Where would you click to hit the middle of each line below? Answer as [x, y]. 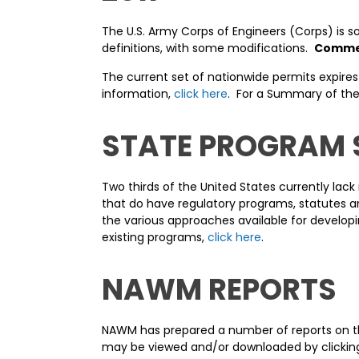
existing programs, [155, 237]
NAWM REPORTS [219, 290]
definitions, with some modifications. [208, 48]
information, [138, 94]
